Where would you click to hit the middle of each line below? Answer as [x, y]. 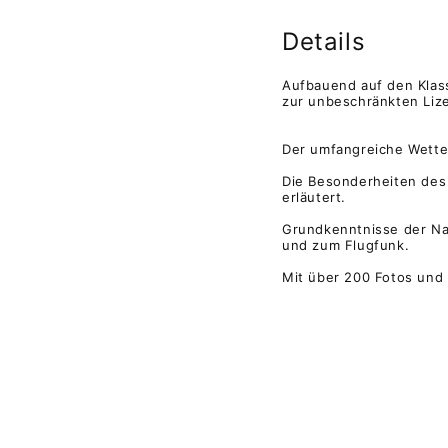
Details [324, 41]
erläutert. [314, 196]
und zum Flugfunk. [346, 244]
